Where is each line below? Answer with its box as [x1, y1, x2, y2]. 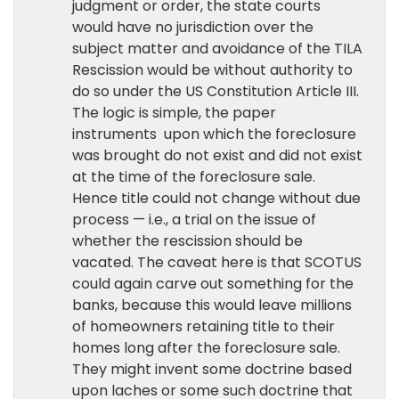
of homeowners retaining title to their [72, 316, 335, 337]
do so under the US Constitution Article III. [72, 81, 359, 102]
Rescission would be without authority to [72, 60, 353, 80]
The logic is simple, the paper [72, 102, 276, 123]
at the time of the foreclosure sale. [72, 167, 315, 187]
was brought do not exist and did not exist [72, 145, 362, 166]
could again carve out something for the [72, 273, 354, 294]
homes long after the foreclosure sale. [72, 338, 340, 358]
